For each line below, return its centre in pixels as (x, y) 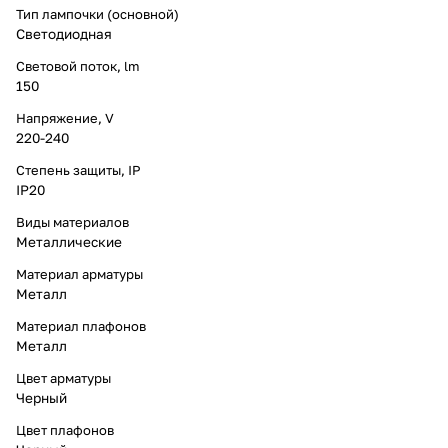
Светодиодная (64, 33)
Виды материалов (72, 221)
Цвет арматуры (63, 377)
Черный (41, 397)
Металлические (69, 241)
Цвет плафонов (65, 429)
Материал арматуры (79, 273)
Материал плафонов (81, 325)
